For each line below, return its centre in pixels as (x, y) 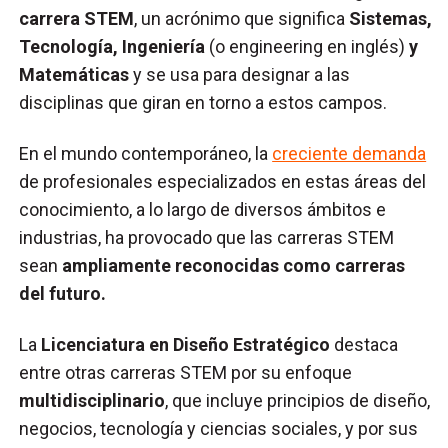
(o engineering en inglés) (307, 46)
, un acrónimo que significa (242, 18)
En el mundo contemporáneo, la (146, 153)
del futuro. (65, 293)
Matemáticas (74, 74)
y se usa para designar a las (240, 74)
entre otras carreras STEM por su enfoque (186, 372)
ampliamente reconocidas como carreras (232, 265)
